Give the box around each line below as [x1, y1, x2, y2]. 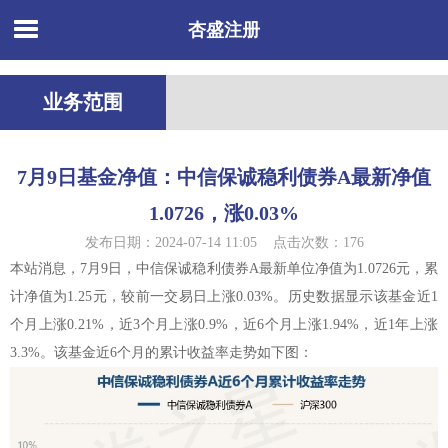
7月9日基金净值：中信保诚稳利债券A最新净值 [17, 166, 431, 188]
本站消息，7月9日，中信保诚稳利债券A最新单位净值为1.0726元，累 [10, 261, 438, 276]
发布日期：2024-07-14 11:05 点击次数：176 [84, 235, 364, 250]
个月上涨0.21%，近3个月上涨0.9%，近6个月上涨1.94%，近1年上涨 [10, 317, 438, 332]
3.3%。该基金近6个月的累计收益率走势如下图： [10, 345, 313, 360]
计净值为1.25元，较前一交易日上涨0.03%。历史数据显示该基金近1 [10, 289, 438, 304]
